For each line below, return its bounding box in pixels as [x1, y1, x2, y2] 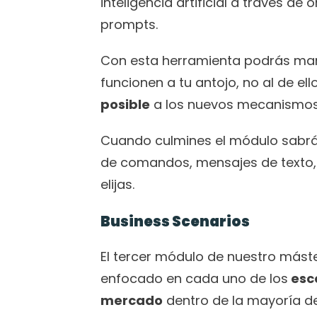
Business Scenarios [100, 212, 250, 231]
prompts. [100, 16, 158, 33]
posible [100, 96, 150, 113]
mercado [100, 292, 163, 309]
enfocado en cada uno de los [100, 270, 288, 287]
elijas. [100, 175, 138, 193]
